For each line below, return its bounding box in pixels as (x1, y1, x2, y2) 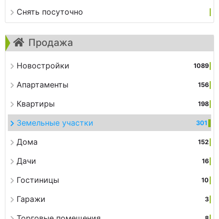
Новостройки (17, 60, 69, 70)
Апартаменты (17, 79, 68, 89)
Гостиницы (17, 175, 59, 185)
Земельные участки (17, 117, 93, 128)
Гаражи (17, 194, 45, 204)
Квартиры (17, 98, 55, 109)
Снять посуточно (17, 6, 83, 17)
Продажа (28, 36, 73, 48)
